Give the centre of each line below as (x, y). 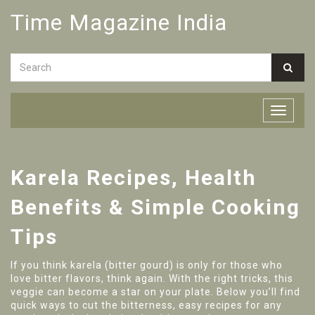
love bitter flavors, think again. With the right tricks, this (152, 278)
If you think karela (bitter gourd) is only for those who (147, 265)
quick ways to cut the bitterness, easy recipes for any (146, 305)
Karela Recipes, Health (134, 178)
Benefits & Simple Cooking (155, 207)
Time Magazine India (119, 22)
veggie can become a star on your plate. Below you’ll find (155, 292)
